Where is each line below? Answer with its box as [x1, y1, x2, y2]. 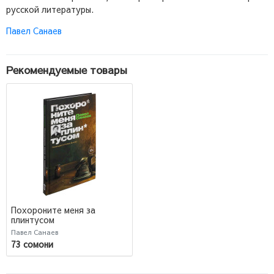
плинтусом [11, 213, 54, 226]
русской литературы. [6, 3, 94, 16]
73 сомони [11, 238, 53, 251]
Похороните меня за [11, 203, 95, 216]
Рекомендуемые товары [6, 62, 127, 78]
